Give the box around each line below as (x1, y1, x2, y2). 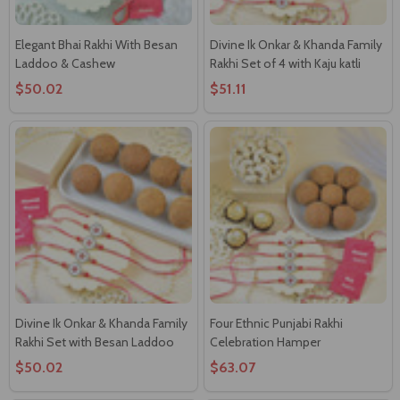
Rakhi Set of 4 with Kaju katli (210, 54, 361, 71)
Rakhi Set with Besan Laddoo (15, 333, 174, 350)
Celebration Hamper (210, 333, 321, 350)
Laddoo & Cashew (15, 54, 115, 71)
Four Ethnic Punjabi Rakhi (210, 314, 343, 331)
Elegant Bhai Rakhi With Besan (15, 36, 178, 53)
